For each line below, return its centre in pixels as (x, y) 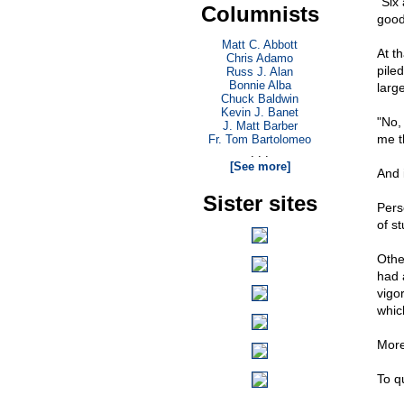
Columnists (260, 14)
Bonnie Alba (260, 85)
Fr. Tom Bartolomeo (260, 139)
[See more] (260, 166)
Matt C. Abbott (260, 45)
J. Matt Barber (260, 126)
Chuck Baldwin (260, 99)
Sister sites (260, 203)
